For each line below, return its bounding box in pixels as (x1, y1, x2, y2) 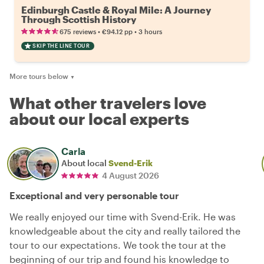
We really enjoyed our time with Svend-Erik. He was (9, 211, 236, 223)
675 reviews (60, 28, 96, 36)
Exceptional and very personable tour (9, 190, 179, 202)
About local (61, 158, 108, 169)
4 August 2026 (102, 170, 159, 181)
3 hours (138, 28, 162, 36)
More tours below (9, 72, 68, 81)
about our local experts (9, 110, 189, 128)
